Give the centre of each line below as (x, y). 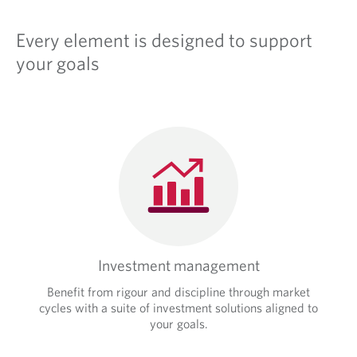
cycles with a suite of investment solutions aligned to (178, 307)
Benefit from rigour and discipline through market (178, 291)
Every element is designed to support (164, 39)
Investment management (178, 265)
